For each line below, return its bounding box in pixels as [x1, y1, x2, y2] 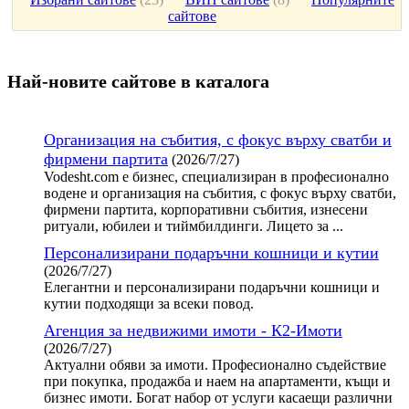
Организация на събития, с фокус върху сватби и [44, 130, 392, 149]
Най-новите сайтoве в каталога [7, 71, 269, 92]
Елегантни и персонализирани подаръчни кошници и [44, 278, 380, 295]
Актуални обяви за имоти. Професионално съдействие [44, 356, 386, 372]
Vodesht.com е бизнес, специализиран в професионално [44, 168, 389, 184]
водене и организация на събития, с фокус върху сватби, [44, 184, 396, 201]
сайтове [168, 7, 216, 24]
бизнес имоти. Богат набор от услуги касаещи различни [44, 389, 393, 405]
